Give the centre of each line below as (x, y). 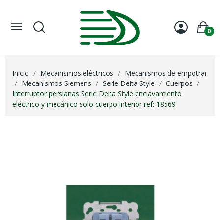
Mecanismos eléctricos (77, 73)
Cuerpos (179, 83)
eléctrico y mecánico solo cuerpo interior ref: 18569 (94, 104)
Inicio (21, 73)
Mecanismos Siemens (56, 83)
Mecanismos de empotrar (166, 73)
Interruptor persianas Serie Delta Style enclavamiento (97, 93)
